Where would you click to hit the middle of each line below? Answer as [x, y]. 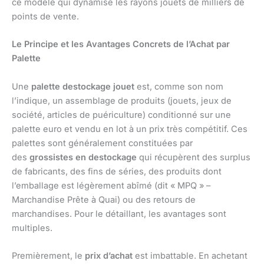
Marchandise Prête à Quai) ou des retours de [104, 199]
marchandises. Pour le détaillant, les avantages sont [119, 214]
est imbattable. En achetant [190, 256]
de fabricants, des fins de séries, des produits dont [117, 171]
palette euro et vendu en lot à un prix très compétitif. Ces [130, 129]
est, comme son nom [179, 86]
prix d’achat [109, 256]
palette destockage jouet [83, 86]
